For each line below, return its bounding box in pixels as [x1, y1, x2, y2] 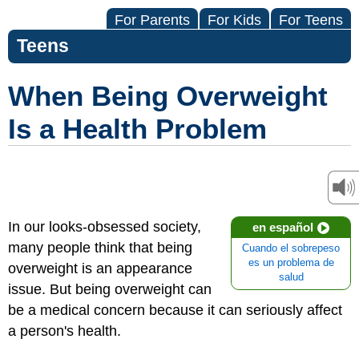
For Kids [208, 12, 261, 28]
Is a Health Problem [8, 113, 267, 144]
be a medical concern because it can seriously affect [8, 302, 342, 318]
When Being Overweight [8, 80, 328, 111]
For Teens [279, 12, 343, 28]
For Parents [115, 12, 190, 28]
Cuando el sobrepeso [242, 243, 340, 254]
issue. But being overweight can [8, 281, 212, 297]
